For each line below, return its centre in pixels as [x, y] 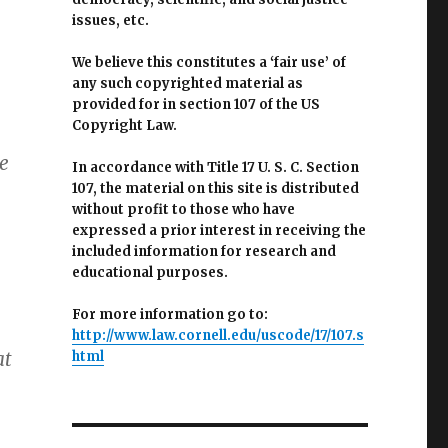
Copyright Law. [124, 126]
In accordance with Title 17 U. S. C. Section [215, 168]
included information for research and [203, 252]
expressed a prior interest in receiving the [218, 231]
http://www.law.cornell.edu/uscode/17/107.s [217, 336]
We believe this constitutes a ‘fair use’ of [208, 63]
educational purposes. [149, 273]
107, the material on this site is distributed [215, 189]
